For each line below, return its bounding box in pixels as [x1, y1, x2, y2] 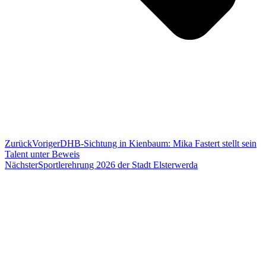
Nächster [5, 159, 38, 170]
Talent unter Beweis [5, 148, 80, 159]
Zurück [5, 138, 32, 148]
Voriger [32, 138, 60, 148]
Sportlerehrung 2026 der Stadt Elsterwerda [38, 159, 198, 170]
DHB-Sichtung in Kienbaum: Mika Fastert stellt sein [60, 138, 256, 148]
